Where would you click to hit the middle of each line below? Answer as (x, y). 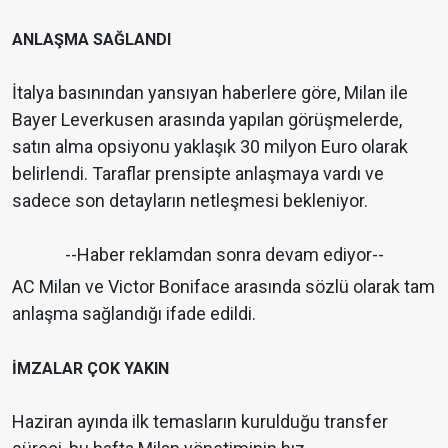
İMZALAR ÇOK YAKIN (90, 369)
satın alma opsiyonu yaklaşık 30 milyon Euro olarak (210, 147)
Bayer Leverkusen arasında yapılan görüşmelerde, (207, 120)
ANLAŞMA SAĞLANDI (91, 40)
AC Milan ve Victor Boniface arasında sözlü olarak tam (223, 287)
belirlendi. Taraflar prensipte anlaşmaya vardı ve (198, 174)
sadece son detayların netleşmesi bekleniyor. (190, 201)
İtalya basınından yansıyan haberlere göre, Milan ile (210, 93)
